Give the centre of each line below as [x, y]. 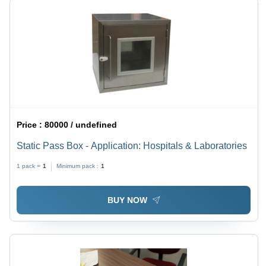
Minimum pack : [78, 166]
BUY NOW [127, 200]
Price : [31, 125]
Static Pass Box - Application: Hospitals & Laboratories [132, 146]
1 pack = [29, 166]
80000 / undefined [81, 125]
